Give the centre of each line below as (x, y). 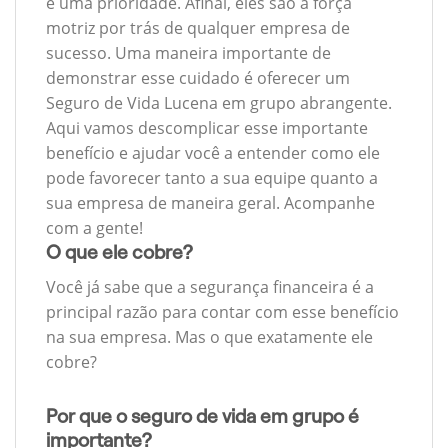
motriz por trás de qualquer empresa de (198, 28)
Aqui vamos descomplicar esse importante (207, 128)
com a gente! (94, 228)
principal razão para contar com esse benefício (222, 311)
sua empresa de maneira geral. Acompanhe (210, 203)
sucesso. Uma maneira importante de (188, 53)
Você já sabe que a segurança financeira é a (210, 286)
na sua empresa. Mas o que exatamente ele (209, 336)
